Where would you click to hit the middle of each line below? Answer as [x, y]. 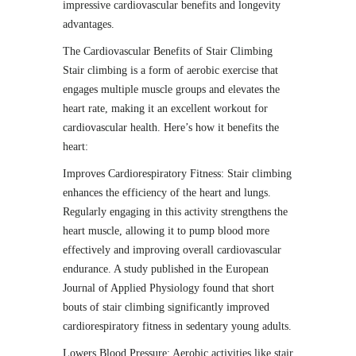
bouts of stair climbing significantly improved [166, 307]
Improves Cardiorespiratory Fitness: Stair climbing [177, 174]
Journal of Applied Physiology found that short [168, 288]
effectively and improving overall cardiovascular [172, 250]
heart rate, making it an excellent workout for [165, 108]
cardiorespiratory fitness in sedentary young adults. [177, 326]
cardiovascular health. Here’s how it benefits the [171, 128]
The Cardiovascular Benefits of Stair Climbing [168, 51]
